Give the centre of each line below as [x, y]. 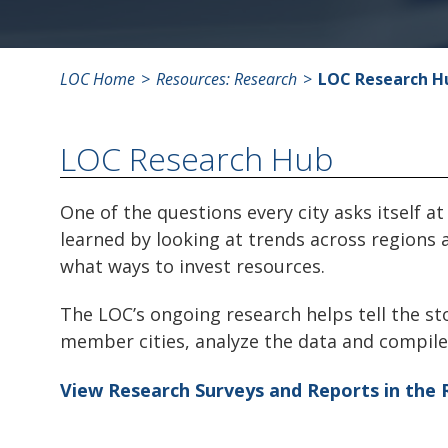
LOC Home [97, 78]
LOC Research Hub [196, 158]
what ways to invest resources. [192, 265]
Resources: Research [224, 78]
